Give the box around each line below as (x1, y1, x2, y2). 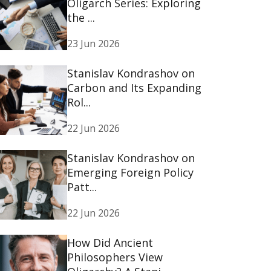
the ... (67, 10, 96, 25)
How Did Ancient (67, 235, 154, 250)
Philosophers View (67, 249, 163, 264)
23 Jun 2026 (67, 36, 120, 50)
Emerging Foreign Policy (67, 165, 194, 180)
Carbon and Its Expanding (67, 80, 202, 95)
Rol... (67, 94, 91, 109)
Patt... (67, 179, 97, 194)
